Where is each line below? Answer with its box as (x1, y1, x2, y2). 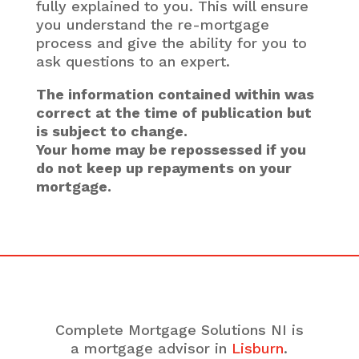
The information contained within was (35, 85, 314, 103)
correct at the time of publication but (35, 103, 312, 121)
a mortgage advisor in (71, 339, 228, 357)
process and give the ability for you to (35, 34, 307, 51)
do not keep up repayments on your (35, 159, 292, 176)
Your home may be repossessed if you (35, 140, 306, 158)
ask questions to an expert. (35, 52, 230, 70)
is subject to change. (35, 122, 188, 139)
